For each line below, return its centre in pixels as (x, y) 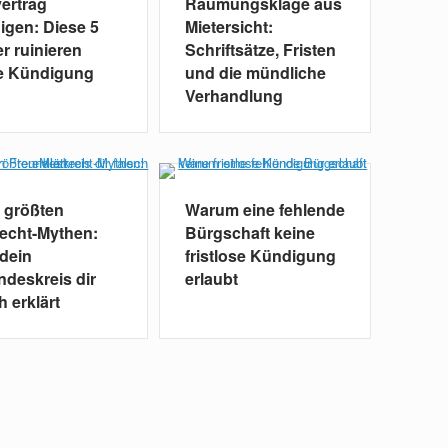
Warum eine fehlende (264, 210)
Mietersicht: (228, 27)
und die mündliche (255, 73)
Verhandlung (233, 96)
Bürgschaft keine (249, 233)
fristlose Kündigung (260, 256)
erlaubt (211, 279)
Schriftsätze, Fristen (260, 50)
